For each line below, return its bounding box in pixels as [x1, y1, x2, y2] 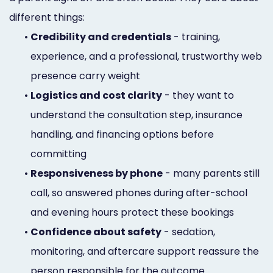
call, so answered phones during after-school [30, 185, 247, 200]
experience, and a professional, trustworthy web [30, 49, 262, 63]
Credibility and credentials [30, 29, 171, 44]
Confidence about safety [30, 224, 161, 239]
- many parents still [163, 166, 260, 180]
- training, [171, 29, 220, 44]
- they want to [162, 88, 234, 102]
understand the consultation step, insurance [30, 107, 243, 122]
